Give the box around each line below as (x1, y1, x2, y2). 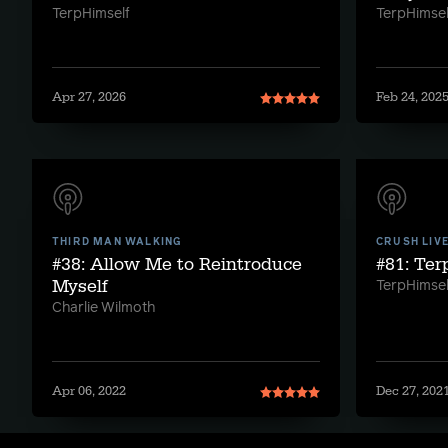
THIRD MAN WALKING (52, 237, 183, 247)
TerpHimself (52, 7, 130, 21)
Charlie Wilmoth (52, 301, 155, 315)
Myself (52, 275, 108, 298)
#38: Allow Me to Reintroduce (52, 253, 302, 276)
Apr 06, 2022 (52, 383, 126, 399)
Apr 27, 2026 (52, 89, 126, 105)
